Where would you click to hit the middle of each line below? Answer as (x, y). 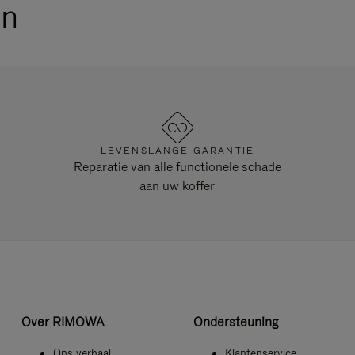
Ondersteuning (236, 321)
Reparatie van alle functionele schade (177, 167)
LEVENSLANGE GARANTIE (177, 151)
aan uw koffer (177, 186)
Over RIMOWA (63, 321)
